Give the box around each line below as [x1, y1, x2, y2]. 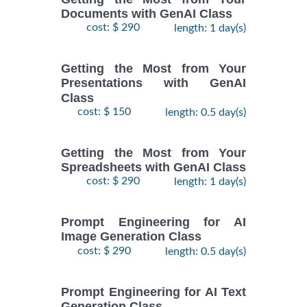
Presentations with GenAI [61, 76, 246, 90]
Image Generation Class [61, 230, 201, 244]
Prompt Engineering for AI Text [61, 284, 246, 299]
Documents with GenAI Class [61, 7, 232, 21]
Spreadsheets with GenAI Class [61, 160, 246, 175]
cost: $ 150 [77, 106, 131, 117]
